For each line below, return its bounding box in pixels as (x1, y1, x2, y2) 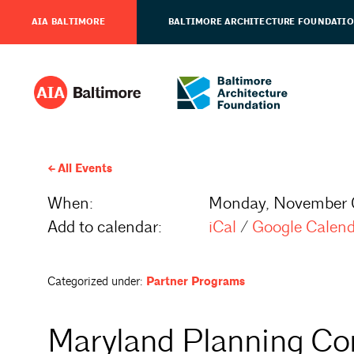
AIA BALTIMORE (32, 17, 105, 28)
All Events (57, 161, 112, 176)
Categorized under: (47, 274, 143, 289)
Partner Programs (146, 274, 245, 289)
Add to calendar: (47, 217, 162, 238)
